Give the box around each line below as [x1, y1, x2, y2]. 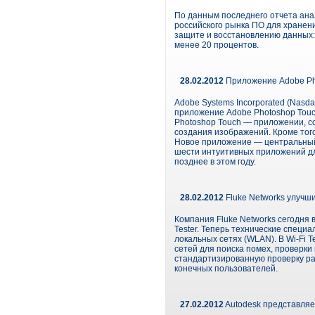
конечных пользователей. [174, 264, 278, 274]
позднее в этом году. [174, 157, 256, 167]
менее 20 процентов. [174, 40, 259, 50]
